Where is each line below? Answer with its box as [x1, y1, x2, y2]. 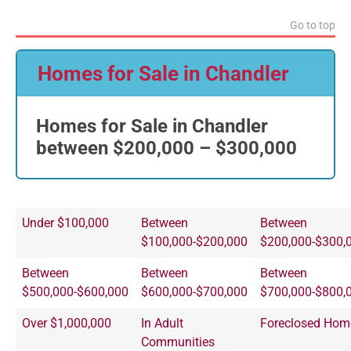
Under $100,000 [22, 215, 109, 230]
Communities [141, 334, 215, 349]
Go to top [290, 19, 335, 33]
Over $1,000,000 [22, 315, 111, 331]
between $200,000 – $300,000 [36, 136, 297, 159]
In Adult [141, 315, 183, 331]
